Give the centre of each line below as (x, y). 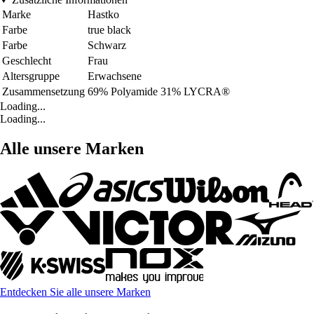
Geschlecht (27, 60)
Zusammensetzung (43, 91)
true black (109, 29)
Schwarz (107, 45)
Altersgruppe (31, 76)
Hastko (103, 14)
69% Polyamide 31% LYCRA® (159, 91)
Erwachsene (115, 76)
